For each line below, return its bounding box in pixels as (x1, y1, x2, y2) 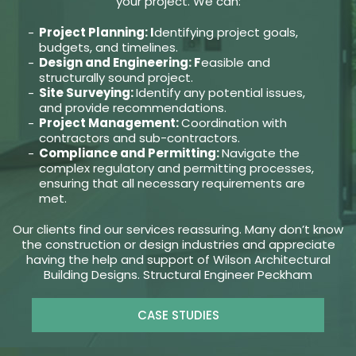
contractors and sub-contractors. (38, 130, 240, 147)
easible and (200, 54, 270, 72)
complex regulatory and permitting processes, (38, 160, 314, 177)
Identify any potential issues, (135, 84, 305, 102)
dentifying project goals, (153, 24, 298, 41)
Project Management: (38, 114, 181, 132)
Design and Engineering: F (38, 54, 201, 72)
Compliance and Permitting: (38, 145, 222, 162)
